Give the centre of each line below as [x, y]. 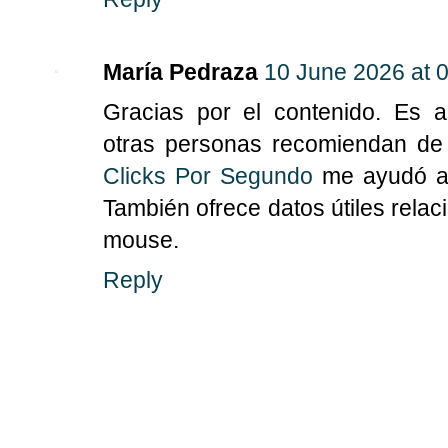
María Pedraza [180, 72]
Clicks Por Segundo [208, 176]
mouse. [141, 240]
